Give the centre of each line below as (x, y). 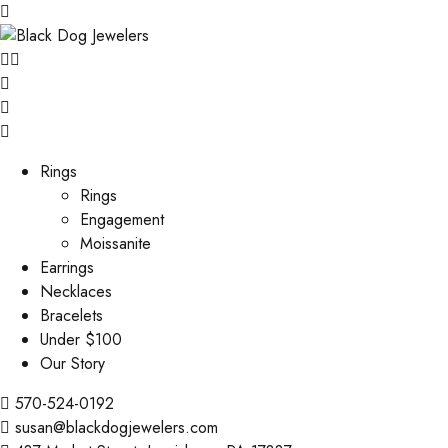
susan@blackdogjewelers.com (116, 427)
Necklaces (76, 291)
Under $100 (81, 339)
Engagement (122, 219)
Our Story (72, 363)
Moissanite (115, 243)
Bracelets (71, 315)
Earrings (67, 267)
